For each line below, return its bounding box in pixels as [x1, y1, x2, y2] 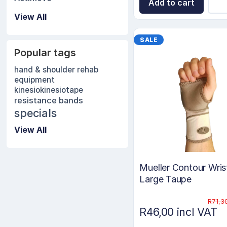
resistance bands [14, 95, 84, 105]
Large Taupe [139, 174, 192, 185]
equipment [14, 75, 55, 85]
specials [14, 106, 57, 120]
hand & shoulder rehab [14, 65, 99, 74]
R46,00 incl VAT [139, 205, 217, 219]
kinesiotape [40, 85, 84, 95]
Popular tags [14, 47, 77, 59]
